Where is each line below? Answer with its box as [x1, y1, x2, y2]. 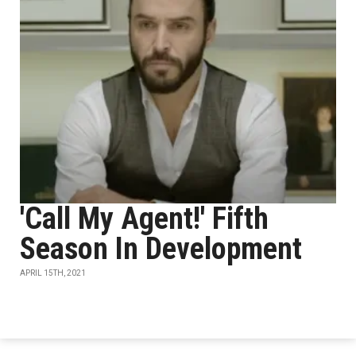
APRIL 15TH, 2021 [20, 269, 86, 277]
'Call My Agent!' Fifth [20, 201, 269, 236]
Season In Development [20, 231, 302, 266]
